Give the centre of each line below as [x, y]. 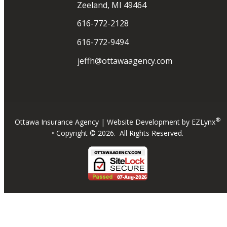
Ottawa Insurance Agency [56, 122]
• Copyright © [75, 133]
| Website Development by [146, 122]
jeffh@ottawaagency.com [125, 61]
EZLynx [203, 122]
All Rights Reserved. [152, 133]
